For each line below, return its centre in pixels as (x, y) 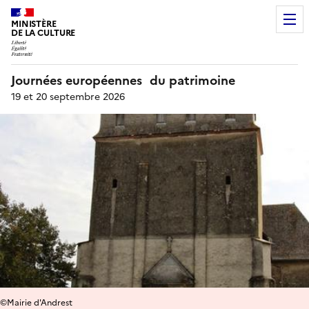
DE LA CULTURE (43, 33)
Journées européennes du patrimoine (123, 80)
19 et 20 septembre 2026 (68, 97)
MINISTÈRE (34, 24)
